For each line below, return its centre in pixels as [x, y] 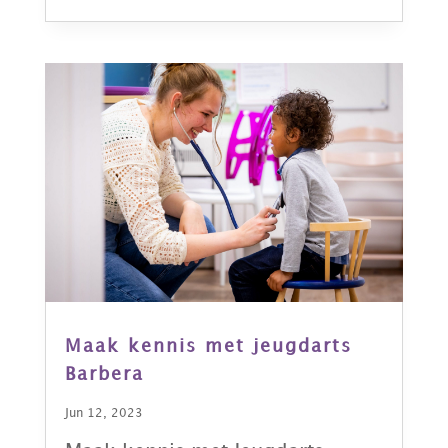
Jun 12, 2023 [103, 414]
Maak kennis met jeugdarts [208, 347]
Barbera [104, 375]
